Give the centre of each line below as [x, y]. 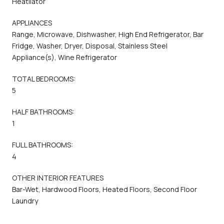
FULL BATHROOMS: [42, 144]
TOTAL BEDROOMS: [44, 78]
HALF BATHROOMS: [43, 111]
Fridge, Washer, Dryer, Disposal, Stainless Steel [90, 45]
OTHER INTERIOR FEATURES [58, 177]
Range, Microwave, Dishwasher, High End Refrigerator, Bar [108, 34]
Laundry [25, 200]
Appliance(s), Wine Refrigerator [64, 57]
